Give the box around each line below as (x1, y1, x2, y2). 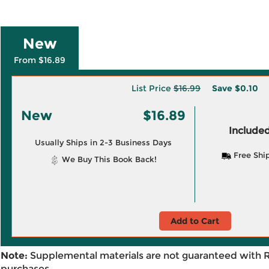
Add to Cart (171, 216, 219, 226)
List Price (131, 83, 174, 94)
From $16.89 (14, 55, 65, 65)
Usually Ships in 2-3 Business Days (34, 138, 172, 147)
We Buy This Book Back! (59, 154, 157, 164)
